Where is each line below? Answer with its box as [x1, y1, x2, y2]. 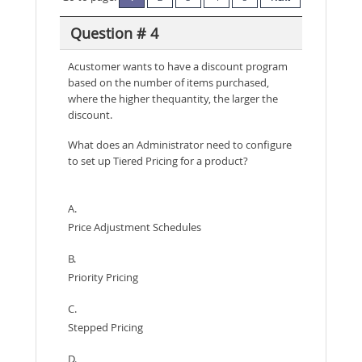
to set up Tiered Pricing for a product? [68, 154, 248, 168]
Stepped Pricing [68, 320, 143, 335]
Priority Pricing [68, 270, 138, 284]
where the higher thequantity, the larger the [68, 91, 278, 106]
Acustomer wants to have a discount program [68, 59, 288, 74]
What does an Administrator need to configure [68, 137, 292, 152]
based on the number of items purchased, [68, 75, 269, 90]
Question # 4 [69, 23, 158, 43]
